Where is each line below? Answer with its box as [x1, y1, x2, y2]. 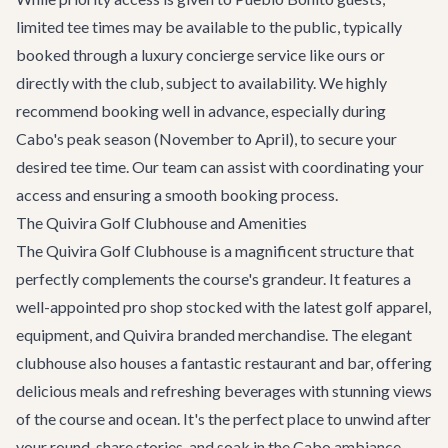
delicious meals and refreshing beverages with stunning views [16, 381, 432, 400]
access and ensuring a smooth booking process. [16, 185, 338, 204]
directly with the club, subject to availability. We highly [16, 73, 387, 92]
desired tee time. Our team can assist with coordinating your [16, 157, 424, 176]
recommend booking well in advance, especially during [16, 101, 386, 120]
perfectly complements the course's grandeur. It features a [16, 269, 411, 288]
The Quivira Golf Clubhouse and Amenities [16, 213, 307, 232]
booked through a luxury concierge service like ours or [16, 45, 385, 64]
